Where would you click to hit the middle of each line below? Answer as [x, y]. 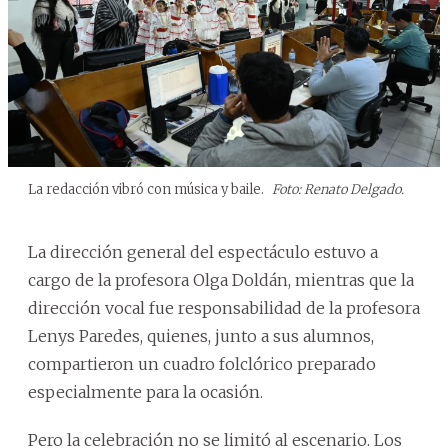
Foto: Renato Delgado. [338, 190]
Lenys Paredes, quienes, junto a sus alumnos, [201, 336]
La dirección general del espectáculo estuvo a [203, 252]
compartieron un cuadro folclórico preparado [202, 364]
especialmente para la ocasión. [145, 392]
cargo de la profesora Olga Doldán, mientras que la [221, 280]
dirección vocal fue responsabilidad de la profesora [224, 308]
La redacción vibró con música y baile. [147, 190]
